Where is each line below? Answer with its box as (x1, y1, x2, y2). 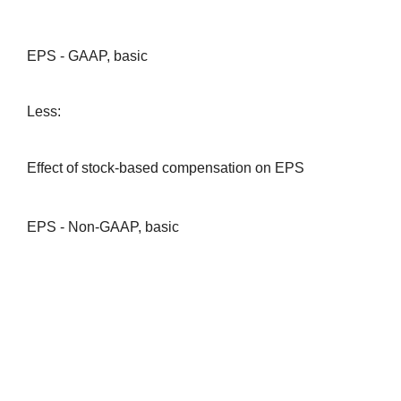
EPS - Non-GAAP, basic (26, 219, 179, 235)
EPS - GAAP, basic (26, 48, 148, 64)
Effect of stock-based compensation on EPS (26, 160, 304, 175)
